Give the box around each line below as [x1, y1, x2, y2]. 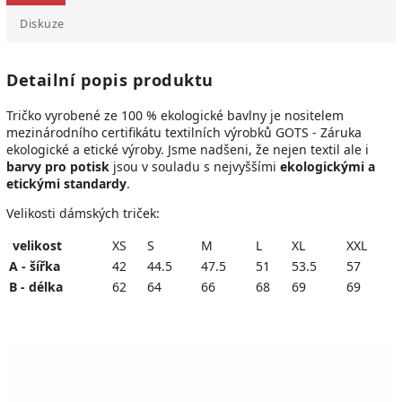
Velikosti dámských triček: [6, 204, 160, 222]
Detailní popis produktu [6, 68, 214, 91]
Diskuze [20, 15, 65, 31]
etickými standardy [6, 174, 127, 192]
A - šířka [9, 257, 60, 275]
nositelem [284, 106, 344, 124]
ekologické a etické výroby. [6, 140, 164, 158]
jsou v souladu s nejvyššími [109, 157, 280, 175]
